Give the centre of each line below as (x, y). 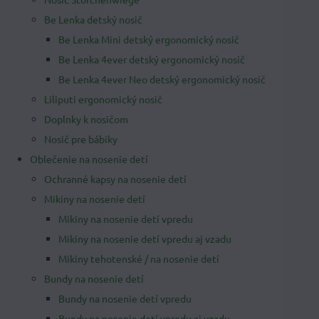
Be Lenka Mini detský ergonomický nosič (149, 39)
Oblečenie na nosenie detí (89, 159)
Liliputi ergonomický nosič (103, 99)
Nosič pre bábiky (81, 139)
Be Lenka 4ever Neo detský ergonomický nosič (162, 79)
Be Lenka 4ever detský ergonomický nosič (152, 59)
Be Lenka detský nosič (93, 19)
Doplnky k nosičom (86, 119)
